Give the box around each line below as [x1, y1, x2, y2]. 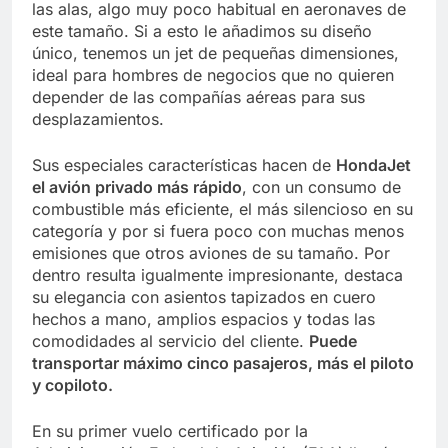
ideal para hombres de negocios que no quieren [32, 64, 394, 85]
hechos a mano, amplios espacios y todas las [32, 308, 375, 329]
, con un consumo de [242, 176, 401, 197]
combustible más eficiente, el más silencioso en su [32, 198, 413, 219]
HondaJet [336, 154, 411, 175]
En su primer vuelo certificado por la [32, 420, 308, 441]
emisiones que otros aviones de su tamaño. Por [32, 242, 390, 263]
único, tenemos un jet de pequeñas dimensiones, [32, 42, 399, 63]
